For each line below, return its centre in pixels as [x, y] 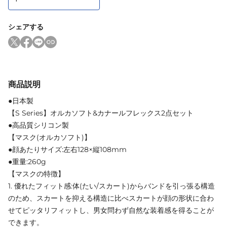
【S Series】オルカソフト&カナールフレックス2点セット [101, 113]
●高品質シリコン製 [39, 125]
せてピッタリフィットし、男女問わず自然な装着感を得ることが [111, 210]
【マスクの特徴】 [36, 174]
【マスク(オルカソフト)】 [50, 137]
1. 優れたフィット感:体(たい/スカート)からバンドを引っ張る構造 [111, 186]
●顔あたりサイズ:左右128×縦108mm [67, 149]
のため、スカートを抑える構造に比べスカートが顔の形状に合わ [111, 198]
